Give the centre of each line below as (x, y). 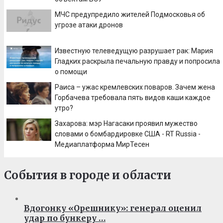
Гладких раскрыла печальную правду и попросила (137, 61)
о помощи (71, 72)
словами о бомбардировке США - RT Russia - (128, 134)
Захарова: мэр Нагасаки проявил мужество (126, 124)
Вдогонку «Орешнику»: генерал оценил (113, 208)
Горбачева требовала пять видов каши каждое (133, 98)
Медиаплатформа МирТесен (102, 145)
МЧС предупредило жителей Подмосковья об (130, 15)
